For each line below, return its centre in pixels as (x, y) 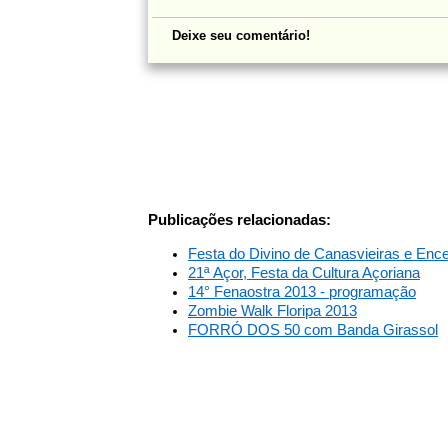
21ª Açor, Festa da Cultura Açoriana (304, 272)
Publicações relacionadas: (239, 220)
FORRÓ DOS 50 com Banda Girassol (313, 329)
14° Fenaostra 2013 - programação (302, 291)
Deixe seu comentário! (241, 35)
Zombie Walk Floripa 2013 (272, 310)
